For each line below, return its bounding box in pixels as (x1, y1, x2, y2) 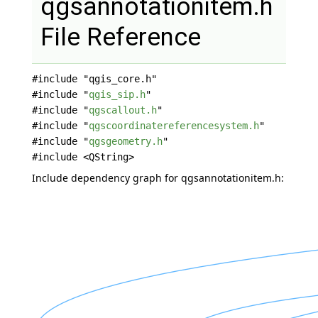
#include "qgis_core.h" (31, 73, 157, 84)
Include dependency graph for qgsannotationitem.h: (31, 171, 284, 185)
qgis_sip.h (88, 89, 146, 100)
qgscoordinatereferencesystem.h (88, 120, 259, 131)
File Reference (40, 23, 201, 52)
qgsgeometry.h (88, 136, 163, 147)
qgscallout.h (88, 104, 157, 116)
